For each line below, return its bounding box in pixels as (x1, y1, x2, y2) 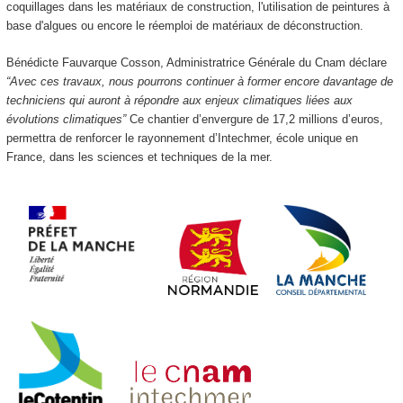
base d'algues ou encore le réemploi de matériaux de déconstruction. (5, 19, 367, 33)
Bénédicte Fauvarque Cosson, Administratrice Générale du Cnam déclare (5, 55, 387, 69)
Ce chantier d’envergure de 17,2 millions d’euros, (125, 112, 383, 126)
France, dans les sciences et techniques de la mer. (5, 149, 280, 164)
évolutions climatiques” (5, 112, 126, 126)
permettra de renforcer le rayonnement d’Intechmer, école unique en (5, 130, 358, 145)
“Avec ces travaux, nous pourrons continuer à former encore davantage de (5, 74, 393, 88)
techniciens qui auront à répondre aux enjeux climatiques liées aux (5, 93, 353, 107)
